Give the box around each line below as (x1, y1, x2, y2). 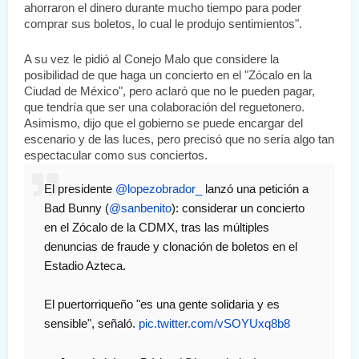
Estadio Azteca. (44, 259, 126, 272)
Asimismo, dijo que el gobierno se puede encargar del (24, 116, 303, 130)
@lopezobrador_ (115, 182, 202, 196)
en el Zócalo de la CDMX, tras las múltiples (44, 220, 269, 234)
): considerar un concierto (171, 201, 305, 215)
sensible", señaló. (44, 317, 139, 330)
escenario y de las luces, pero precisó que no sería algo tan (24, 132, 334, 146)
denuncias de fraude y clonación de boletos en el (44, 240, 297, 253)
